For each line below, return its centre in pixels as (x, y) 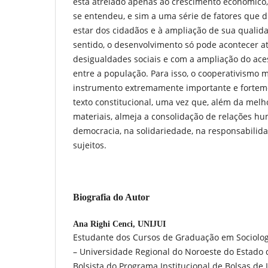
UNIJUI (152, 224)
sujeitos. (90, 145)
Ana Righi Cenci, (105, 224)
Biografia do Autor (111, 197)
